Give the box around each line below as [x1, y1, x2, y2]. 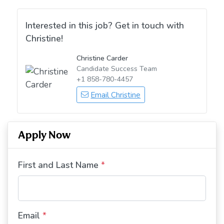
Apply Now [18, 128, 70, 141]
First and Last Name [18, 159, 98, 171]
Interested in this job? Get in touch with [25, 19, 184, 31]
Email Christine [90, 89, 141, 100]
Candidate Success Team [76, 64, 157, 73]
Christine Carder [76, 53, 128, 63]
